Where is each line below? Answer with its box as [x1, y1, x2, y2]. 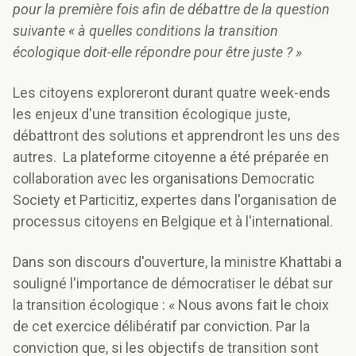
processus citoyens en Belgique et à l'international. [13, 213, 333, 230]
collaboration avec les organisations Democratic [13, 170, 315, 188]
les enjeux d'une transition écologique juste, [13, 106, 290, 123]
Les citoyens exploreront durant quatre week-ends [13, 84, 331, 102]
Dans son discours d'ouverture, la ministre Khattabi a [13, 253, 342, 271]
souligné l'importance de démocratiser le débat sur [13, 275, 333, 292]
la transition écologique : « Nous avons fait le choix [13, 296, 329, 314]
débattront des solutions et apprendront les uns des [13, 127, 340, 145]
